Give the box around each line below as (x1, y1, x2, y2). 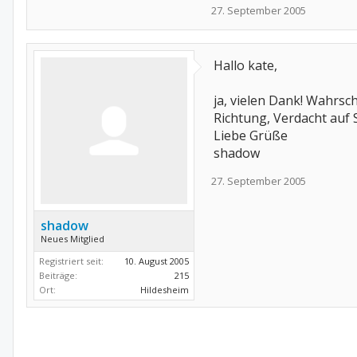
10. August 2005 (124, 255, 189, 267)
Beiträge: (39, 269, 77, 281)
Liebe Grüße (214, 127, 288, 144)
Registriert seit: (39, 255, 104, 267)
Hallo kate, (214, 57, 277, 74)
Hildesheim (140, 284, 189, 296)
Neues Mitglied (41, 233, 104, 245)
